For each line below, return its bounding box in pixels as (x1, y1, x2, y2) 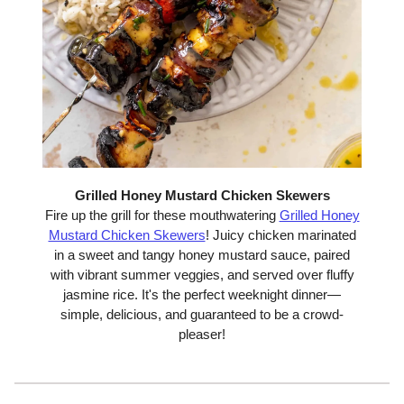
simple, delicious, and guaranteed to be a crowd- (60, 307, 344, 323)
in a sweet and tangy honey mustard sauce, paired (54, 247, 350, 263)
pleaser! (179, 326, 225, 343)
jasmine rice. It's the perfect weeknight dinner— (63, 287, 341, 303)
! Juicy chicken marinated (205, 227, 356, 243)
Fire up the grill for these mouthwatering (44, 207, 280, 224)
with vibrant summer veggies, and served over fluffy (50, 267, 354, 283)
